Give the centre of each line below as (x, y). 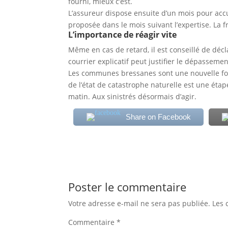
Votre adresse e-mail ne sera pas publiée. (139, 203)
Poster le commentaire (127, 187)
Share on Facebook (158, 117)
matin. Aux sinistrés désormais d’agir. (133, 96)
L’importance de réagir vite (123, 34)
